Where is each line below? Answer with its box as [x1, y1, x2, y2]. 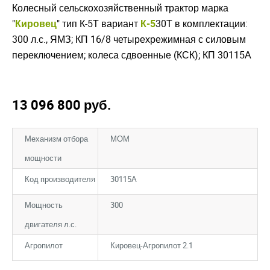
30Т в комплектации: [155, 17, 248, 31]
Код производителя [25, 174, 95, 185]
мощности [25, 152, 61, 164]
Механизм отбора [25, 133, 88, 145]
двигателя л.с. [25, 219, 77, 230]
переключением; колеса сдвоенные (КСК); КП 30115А [12, 48, 251, 62]
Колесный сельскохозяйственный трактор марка [12, 1, 228, 15]
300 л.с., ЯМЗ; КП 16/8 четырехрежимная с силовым [12, 33, 246, 46]
